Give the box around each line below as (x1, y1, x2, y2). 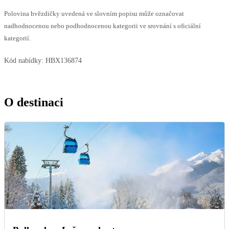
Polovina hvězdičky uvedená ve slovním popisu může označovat (4, 9, 184, 17)
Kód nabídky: (4, 56, 43, 64)
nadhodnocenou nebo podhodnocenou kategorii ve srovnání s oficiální (4, 21, 201, 30)
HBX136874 (45, 56, 82, 64)
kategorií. (4, 34, 31, 42)
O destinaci (4, 95, 63, 109)
